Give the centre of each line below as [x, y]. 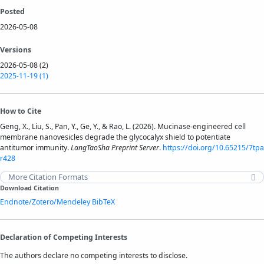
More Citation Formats [48, 177]
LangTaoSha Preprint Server [115, 147]
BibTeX [103, 202]
